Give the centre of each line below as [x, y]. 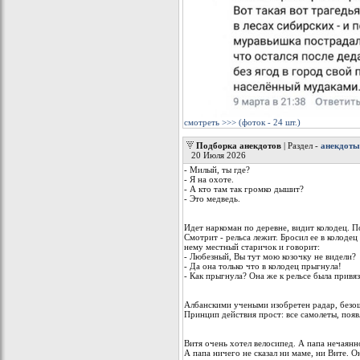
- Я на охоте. [209, 179]
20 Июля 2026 [217, 155]
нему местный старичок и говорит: [252, 247]
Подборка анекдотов [239, 145]
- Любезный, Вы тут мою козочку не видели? [270, 256]
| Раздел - [301, 145]
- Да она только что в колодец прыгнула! [263, 266]
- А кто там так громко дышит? [244, 189]
